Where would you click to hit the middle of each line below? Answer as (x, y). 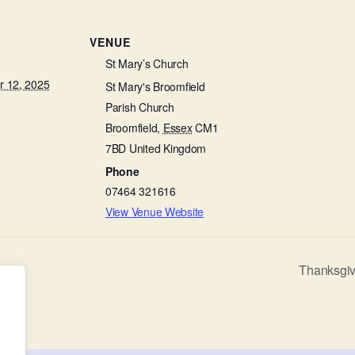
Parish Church (140, 107)
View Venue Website (155, 212)
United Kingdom (168, 148)
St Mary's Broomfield (155, 86)
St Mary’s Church (147, 63)
